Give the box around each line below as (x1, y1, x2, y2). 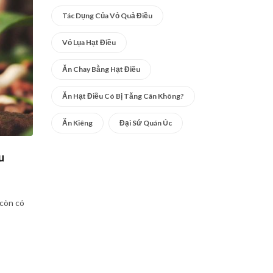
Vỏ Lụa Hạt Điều (62, 38, 116, 47)
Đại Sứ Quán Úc (119, 118, 172, 127)
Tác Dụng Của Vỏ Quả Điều (62, 11, 152, 20)
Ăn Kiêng (62, 118, 93, 127)
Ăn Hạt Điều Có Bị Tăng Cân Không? (62, 91, 184, 101)
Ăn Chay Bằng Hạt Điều (62, 65, 140, 74)
